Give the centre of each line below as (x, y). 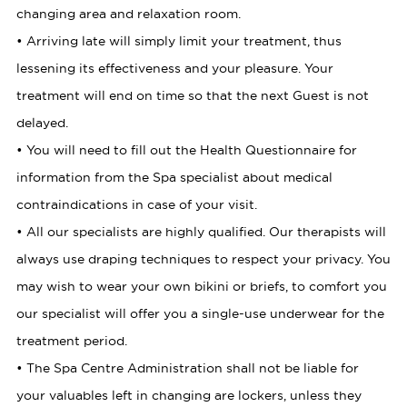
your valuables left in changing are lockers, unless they (189, 396)
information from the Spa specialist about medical (174, 178)
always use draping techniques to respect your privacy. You (203, 259)
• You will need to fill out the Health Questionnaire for (186, 150)
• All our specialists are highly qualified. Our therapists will (201, 232)
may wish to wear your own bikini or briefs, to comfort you (201, 287)
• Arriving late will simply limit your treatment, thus (179, 41)
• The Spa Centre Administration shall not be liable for (187, 368)
